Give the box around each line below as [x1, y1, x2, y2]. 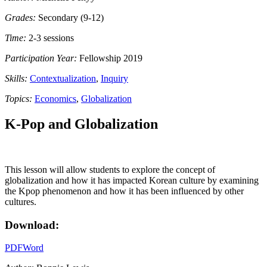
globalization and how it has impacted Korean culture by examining [5, 175, 259, 185]
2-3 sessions [29, 33, 74, 43]
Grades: [5, 13, 36, 23]
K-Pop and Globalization [5, 116, 158, 132]
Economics [35, 94, 76, 104]
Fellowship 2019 [79, 53, 142, 63]
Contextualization [30, 73, 96, 83]
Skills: [5, 73, 27, 83]
